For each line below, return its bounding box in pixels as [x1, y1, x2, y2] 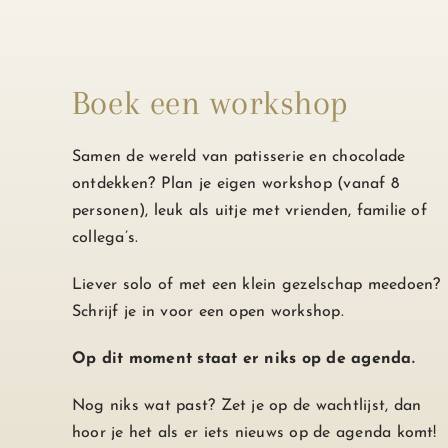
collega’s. [71, 229, 139, 246]
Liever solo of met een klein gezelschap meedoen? [71, 276, 441, 293]
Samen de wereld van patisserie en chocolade [71, 148, 406, 165]
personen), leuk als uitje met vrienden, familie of [71, 202, 427, 219]
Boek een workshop [71, 83, 349, 122]
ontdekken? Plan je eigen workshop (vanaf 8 [71, 175, 400, 192]
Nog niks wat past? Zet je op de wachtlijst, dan [71, 397, 422, 414]
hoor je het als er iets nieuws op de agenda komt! [71, 424, 437, 441]
